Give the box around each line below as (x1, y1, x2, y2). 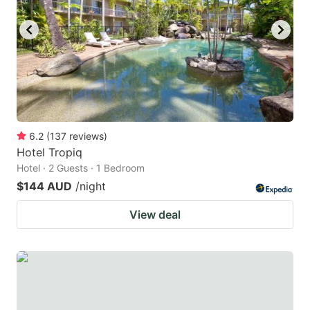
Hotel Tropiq (17, 145, 82, 160)
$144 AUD (17, 179, 72, 194)
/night (75, 179, 106, 194)
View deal (129, 208, 181, 222)
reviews (69, 130, 104, 143)
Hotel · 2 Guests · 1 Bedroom (17, 162, 145, 174)
